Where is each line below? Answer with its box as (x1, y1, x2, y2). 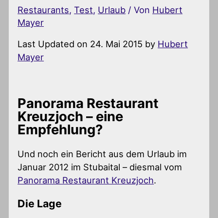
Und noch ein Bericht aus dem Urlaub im (18, 148, 187, 159)
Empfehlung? (18, 121, 103, 138)
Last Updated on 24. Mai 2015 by (18, 38, 158, 49)
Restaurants (18, 4, 70, 15)
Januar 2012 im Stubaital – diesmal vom (18, 161, 182, 172)
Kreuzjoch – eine (18, 108, 124, 125)
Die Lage (18, 197, 62, 210)
